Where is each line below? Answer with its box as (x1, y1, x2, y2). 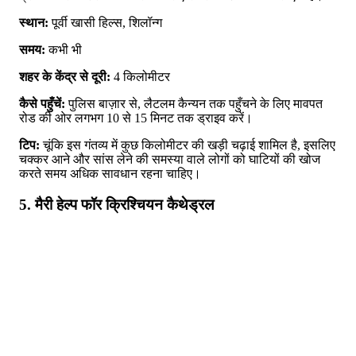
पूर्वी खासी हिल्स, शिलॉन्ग (48, 16, 162, 30)
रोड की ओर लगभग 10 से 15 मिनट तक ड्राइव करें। (19, 111, 253, 126)
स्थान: (19, 16, 48, 30)
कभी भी (45, 43, 82, 57)
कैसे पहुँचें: (19, 97, 65, 111)
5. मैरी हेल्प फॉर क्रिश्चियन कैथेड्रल (19, 196, 214, 214)
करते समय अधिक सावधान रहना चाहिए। (19, 167, 201, 181)
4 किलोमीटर (110, 70, 170, 84)
